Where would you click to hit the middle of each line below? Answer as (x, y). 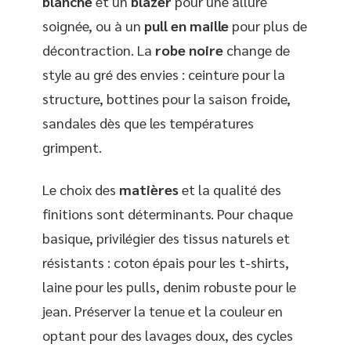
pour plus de (268, 26)
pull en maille (186, 26)
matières (149, 189)
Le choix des (81, 189)
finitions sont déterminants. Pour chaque (168, 213)
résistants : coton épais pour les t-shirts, (166, 262)
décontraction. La (99, 50)
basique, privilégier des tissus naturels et (166, 237)
